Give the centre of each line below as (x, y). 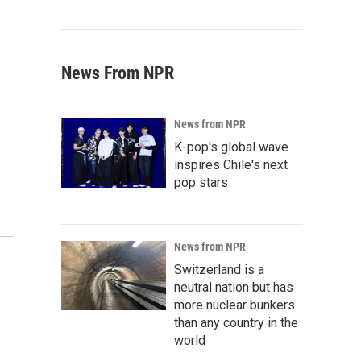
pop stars (201, 183)
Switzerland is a (219, 270)
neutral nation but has (234, 287)
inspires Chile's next (231, 165)
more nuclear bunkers (234, 305)
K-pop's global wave (231, 147)
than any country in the (236, 323)
